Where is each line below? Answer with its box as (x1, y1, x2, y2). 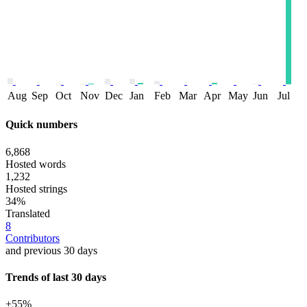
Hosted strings (5, 182, 67, 195)
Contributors (5, 232, 60, 244)
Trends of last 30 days (5, 271, 106, 283)
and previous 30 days (5, 244, 97, 256)
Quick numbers (5, 119, 77, 131)
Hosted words (5, 158, 66, 170)
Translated (5, 207, 50, 219)
